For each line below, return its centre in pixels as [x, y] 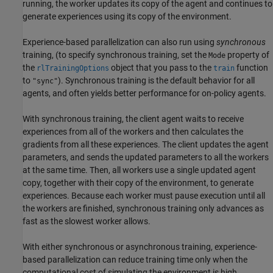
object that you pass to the [161, 68]
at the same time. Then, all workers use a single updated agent [139, 170]
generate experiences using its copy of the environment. [127, 17]
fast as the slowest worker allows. [87, 222]
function [251, 68]
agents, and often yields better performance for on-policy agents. [144, 94]
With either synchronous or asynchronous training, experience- [140, 247]
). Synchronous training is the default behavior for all [156, 81]
